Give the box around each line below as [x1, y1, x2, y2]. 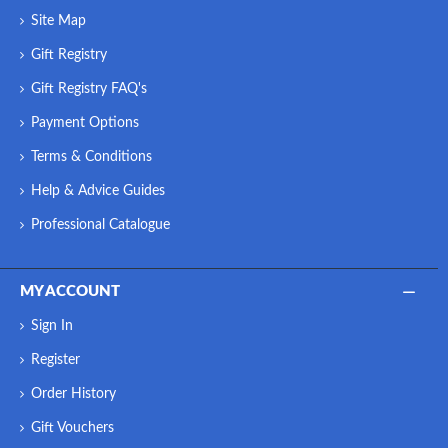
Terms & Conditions [31, 149, 152, 164]
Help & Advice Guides [31, 183, 165, 198]
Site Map [31, 13, 86, 28]
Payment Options [31, 115, 139, 130]
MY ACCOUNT [20, 283, 120, 299]
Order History [31, 386, 116, 401]
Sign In [31, 318, 73, 333]
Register [31, 352, 80, 367]
